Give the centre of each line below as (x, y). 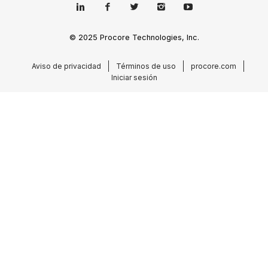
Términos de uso (146, 66)
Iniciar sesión (134, 77)
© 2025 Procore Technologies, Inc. (134, 37)
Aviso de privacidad (66, 66)
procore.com (213, 66)
